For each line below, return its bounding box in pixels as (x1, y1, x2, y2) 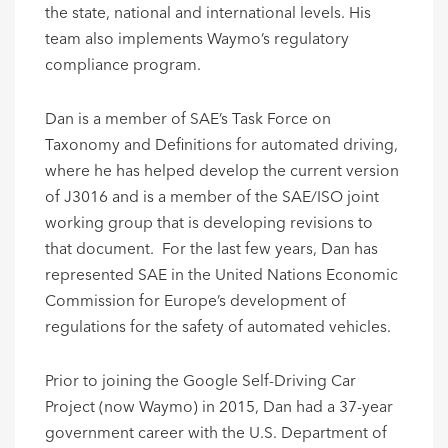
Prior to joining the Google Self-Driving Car (45, 374, 356, 390)
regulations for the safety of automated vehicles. (45, 320, 391, 336)
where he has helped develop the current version (45, 164, 399, 180)
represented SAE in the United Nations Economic (45, 268, 398, 284)
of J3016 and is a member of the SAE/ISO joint (45, 190, 379, 206)
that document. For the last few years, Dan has (45, 242, 378, 258)
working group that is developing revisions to (45, 216, 373, 232)
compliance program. (45, 58, 201, 74)
